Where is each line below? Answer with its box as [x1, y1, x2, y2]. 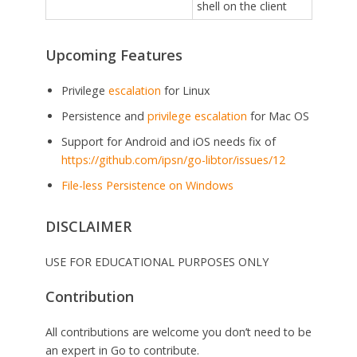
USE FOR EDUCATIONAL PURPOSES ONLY [45, 254, 269, 270]
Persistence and [61, 108, 147, 124]
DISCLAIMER [45, 217, 131, 237]
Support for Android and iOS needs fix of [61, 133, 276, 149]
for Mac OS [246, 108, 309, 124]
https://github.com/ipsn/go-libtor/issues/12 [61, 151, 285, 167]
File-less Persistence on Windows [61, 177, 233, 193]
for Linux [160, 82, 210, 98]
